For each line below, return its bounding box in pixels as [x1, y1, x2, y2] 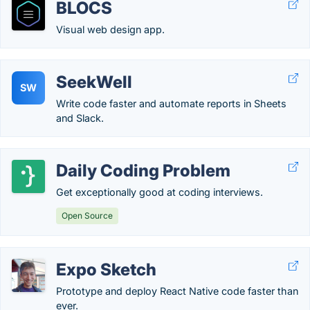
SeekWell [56, 72, 132, 92]
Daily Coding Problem [56, 161, 230, 181]
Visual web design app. [56, 24, 165, 35]
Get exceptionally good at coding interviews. [56, 186, 263, 198]
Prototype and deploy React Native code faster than [56, 285, 298, 297]
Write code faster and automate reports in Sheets [56, 98, 286, 109]
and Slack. [56, 112, 104, 124]
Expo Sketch [56, 259, 156, 280]
